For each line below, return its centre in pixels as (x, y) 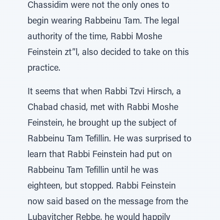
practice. (44, 69)
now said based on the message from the (108, 202)
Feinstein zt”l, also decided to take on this (108, 53)
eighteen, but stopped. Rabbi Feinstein (102, 187)
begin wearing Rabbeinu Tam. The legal (103, 22)
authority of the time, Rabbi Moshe (95, 37)
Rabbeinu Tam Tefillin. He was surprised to (110, 139)
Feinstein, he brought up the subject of (102, 124)
